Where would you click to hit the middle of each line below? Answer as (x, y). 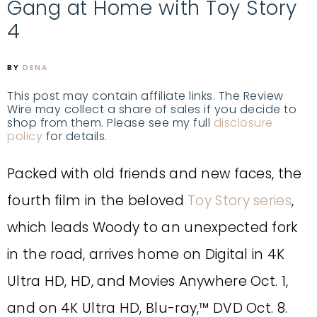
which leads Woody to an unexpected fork (152, 227)
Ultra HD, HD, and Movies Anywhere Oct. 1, (148, 281)
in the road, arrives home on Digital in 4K (146, 254)
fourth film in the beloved (98, 201)
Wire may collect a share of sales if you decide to (152, 109)
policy (25, 136)
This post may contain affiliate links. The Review (145, 96)
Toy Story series (240, 201)
